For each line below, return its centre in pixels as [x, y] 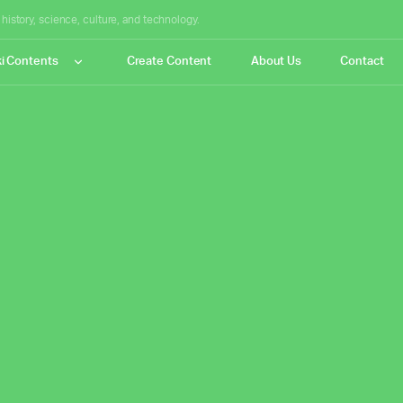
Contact [362, 62]
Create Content [169, 62]
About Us [276, 62]
